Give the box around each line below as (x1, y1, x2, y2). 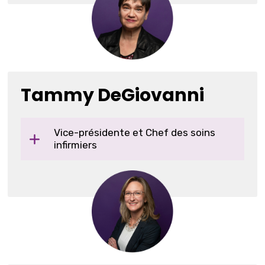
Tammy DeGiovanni (21, 82, 205, 108)
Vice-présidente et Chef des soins (54, 126, 216, 138)
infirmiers (54, 138, 98, 151)
